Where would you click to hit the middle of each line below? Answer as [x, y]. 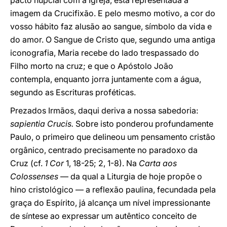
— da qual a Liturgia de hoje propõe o [131, 176]
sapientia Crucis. [43, 124]
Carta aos [158, 163]
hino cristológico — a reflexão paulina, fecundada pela [113, 190]
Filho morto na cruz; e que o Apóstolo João [92, 66]
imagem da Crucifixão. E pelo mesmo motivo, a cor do [113, 13]
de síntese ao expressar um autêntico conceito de [103, 216]
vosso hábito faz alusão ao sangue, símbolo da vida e [111, 26]
